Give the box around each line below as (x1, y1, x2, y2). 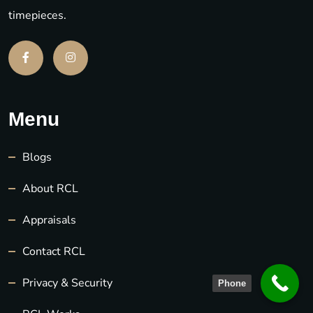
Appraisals (22, 212, 76, 228)
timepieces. (8, 7, 66, 23)
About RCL (22, 180, 78, 196)
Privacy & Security (22, 275, 112, 291)
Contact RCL (22, 243, 85, 259)
